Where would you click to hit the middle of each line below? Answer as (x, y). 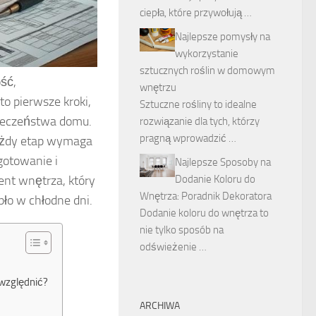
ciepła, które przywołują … (196, 13)
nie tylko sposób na (182, 230)
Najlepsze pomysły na (223, 37)
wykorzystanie (207, 54)
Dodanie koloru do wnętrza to (204, 213)
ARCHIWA (160, 306)
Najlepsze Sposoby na (223, 162)
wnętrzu (158, 87)
